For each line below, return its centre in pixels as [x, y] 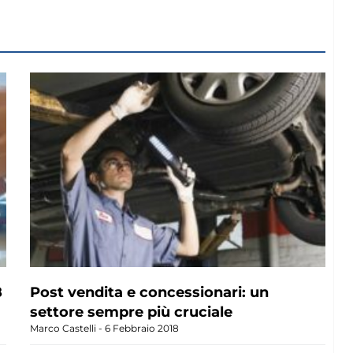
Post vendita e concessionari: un [150, 292]
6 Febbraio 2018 [141, 328]
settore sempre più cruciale [132, 312]
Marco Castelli [65, 328]
